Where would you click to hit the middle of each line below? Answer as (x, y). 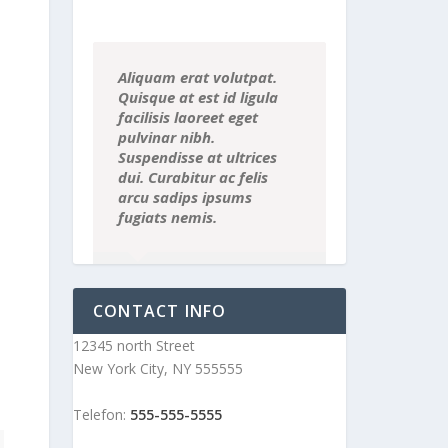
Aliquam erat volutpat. (197, 77)
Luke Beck (179, 284)
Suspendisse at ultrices (197, 157)
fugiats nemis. (167, 217)
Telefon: (101, 414)
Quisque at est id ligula (198, 97)
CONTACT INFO (160, 311)
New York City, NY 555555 (158, 369)
